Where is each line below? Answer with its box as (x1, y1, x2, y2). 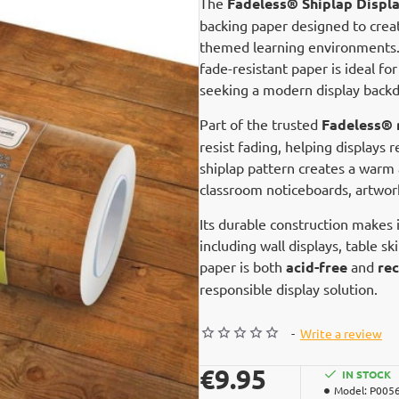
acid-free (286, 257, 347, 276)
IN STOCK (342, 367, 391, 381)
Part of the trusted (199, 115, 322, 133)
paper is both (199, 257, 286, 275)
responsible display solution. (199, 280, 378, 297)
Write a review (300, 325, 382, 341)
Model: (334, 383, 367, 397)
